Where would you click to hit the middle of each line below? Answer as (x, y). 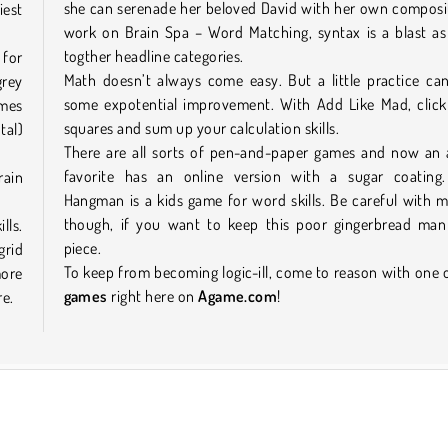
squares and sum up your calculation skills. (203, 127)
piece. (84, 247)
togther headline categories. (155, 55)
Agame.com (238, 295)
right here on (153, 295)
